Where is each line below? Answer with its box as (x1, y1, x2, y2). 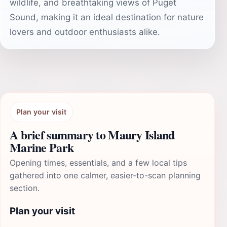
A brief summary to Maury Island (10, 126, 175, 143)
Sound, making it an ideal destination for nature (10, 12, 204, 22)
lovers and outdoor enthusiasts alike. (10, 27, 160, 37)
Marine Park (10, 138, 74, 156)
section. (10, 183, 40, 193)
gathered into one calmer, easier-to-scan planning (10, 170, 201, 180)
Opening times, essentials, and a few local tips (10, 158, 187, 168)
